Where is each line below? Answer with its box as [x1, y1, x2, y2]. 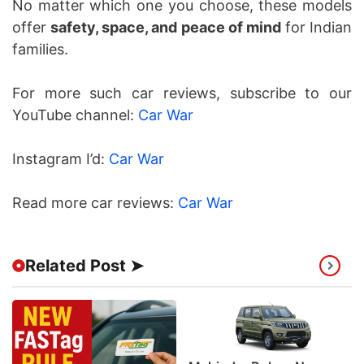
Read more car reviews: [12, 194, 178, 212]
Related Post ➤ [25, 256, 144, 276]
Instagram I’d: [12, 150, 109, 168]
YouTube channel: [12, 106, 138, 124]
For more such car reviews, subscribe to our [12, 84, 352, 102]
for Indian [280, 19, 352, 37]
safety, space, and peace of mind [50, 19, 281, 37]
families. [12, 41, 68, 58]
